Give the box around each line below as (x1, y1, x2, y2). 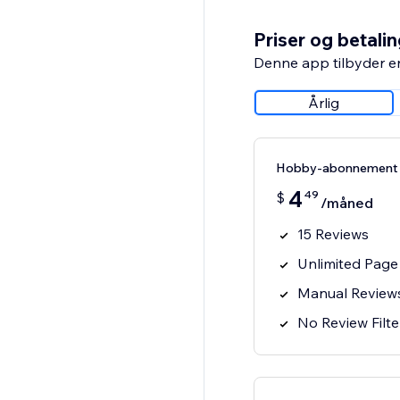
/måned (320, 194, 373, 212)
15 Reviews (296, 225, 369, 244)
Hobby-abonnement (275, 160, 398, 177)
